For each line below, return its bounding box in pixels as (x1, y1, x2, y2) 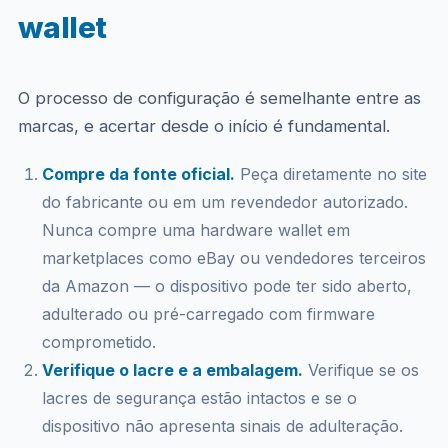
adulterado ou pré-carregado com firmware (41, 304, 375, 324)
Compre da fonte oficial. (41, 164, 235, 184)
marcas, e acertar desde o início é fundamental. (17, 116, 390, 136)
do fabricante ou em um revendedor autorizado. (41, 192, 408, 212)
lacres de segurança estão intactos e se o (41, 388, 357, 408)
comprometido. (41, 332, 156, 352)
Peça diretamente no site (234, 164, 427, 184)
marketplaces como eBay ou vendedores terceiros (41, 248, 426, 268)
